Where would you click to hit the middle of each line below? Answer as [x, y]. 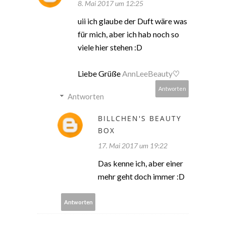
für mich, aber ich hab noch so [128, 34]
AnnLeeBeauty [147, 74]
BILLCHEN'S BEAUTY [140, 119]
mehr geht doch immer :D [141, 177]
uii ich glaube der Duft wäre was [132, 21]
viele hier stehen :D [110, 47]
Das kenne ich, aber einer [140, 163]
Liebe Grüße [100, 74]
